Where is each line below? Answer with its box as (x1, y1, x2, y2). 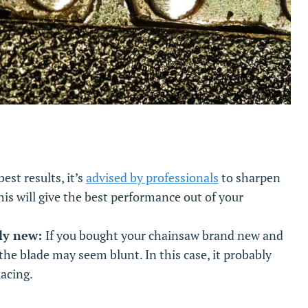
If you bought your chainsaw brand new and (45, 227, 283, 244)
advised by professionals (85, 169, 219, 186)
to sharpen (218, 169, 280, 186)
